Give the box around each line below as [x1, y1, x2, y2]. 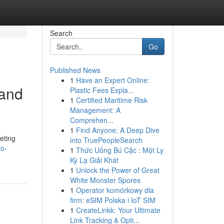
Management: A [69, 105, 120, 115]
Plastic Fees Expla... [69, 85, 134, 95]
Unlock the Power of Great [75, 165, 159, 175]
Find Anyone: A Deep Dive [75, 125, 159, 135]
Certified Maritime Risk [75, 95, 147, 105]
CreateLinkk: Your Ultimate [75, 205, 160, 215]
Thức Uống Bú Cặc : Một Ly [75, 145, 163, 155]
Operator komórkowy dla [75, 185, 154, 195]
